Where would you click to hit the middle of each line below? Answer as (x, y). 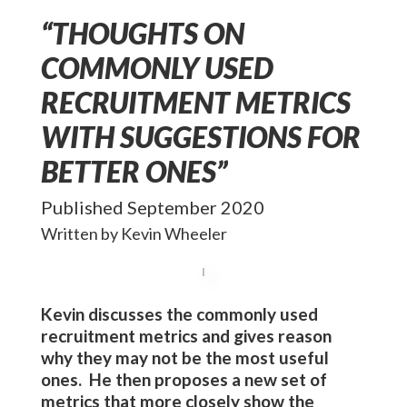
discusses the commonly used (201, 314)
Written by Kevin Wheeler (134, 233)
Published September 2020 (152, 207)
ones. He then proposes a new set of (184, 379)
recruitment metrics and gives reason (186, 336)
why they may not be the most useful (184, 357)
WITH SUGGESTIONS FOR (200, 137)
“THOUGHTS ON (142, 33)
